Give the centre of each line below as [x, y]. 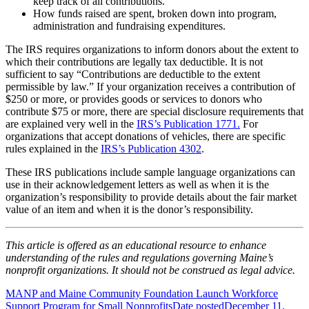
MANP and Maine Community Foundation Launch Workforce [142, 294]
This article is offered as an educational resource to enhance [136, 246]
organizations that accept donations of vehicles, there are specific [146, 137]
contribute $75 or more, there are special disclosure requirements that [154, 112]
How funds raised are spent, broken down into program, [155, 14]
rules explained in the [53, 149]
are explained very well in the [71, 124]
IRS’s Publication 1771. [188, 124]
